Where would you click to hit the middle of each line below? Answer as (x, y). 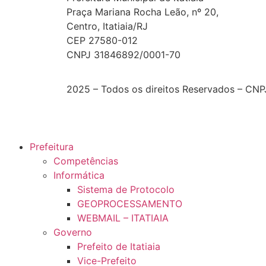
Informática (79, 175)
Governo (73, 232)
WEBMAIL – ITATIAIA (123, 218)
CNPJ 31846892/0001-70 (123, 54)
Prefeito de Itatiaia (119, 247)
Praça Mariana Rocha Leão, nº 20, (142, 12)
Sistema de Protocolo (126, 190)
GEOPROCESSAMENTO (130, 204)
